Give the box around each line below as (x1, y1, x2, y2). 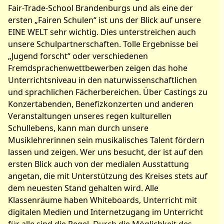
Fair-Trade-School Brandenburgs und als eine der (8, 2, 193, 13)
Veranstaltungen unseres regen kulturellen (8, 110, 171, 121)
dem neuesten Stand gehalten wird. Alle (8, 182, 158, 193)
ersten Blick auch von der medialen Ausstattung (8, 158, 189, 169)
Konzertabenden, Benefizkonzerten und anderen (8, 98, 193, 109)
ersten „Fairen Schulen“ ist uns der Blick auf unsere (8, 14, 201, 25)
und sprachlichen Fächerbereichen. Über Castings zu (8, 86, 207, 97)
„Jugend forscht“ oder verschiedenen (8, 50, 148, 61)
